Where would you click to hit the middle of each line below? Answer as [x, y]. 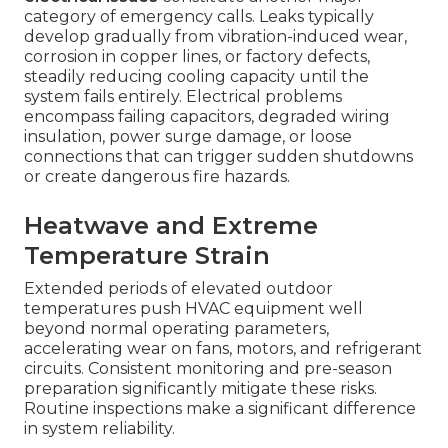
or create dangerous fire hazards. [157, 177]
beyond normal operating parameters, [176, 329]
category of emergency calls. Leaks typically [199, 17]
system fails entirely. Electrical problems [183, 97]
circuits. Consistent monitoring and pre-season [208, 369]
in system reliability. [99, 429]
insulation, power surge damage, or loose [188, 137]
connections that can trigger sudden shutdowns [218, 157]
